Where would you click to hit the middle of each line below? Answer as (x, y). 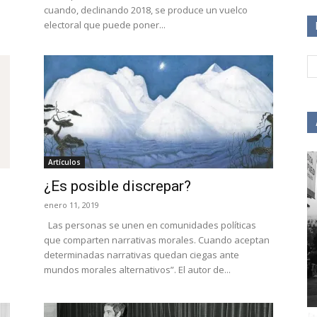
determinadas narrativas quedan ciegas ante (142, 255)
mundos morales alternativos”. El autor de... (137, 270)
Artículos (64, 162)
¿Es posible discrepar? (117, 186)
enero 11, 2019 (71, 205)
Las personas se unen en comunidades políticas (150, 225)
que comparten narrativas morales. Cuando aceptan (157, 240)
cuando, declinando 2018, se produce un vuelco (146, 10)
